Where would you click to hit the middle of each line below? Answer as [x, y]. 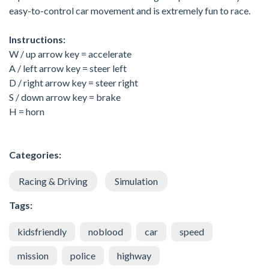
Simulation [136, 181]
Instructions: [37, 39]
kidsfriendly [42, 231]
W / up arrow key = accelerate [70, 53]
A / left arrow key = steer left [68, 68]
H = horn [27, 111]
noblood [106, 231]
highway [134, 255]
